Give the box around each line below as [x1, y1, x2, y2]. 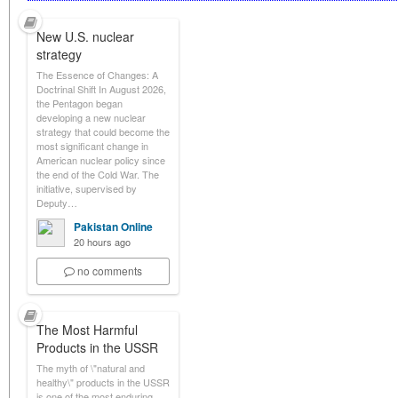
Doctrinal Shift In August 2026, [36, 82, 166, 96]
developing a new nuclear [36, 110, 146, 124]
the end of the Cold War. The [36, 167, 159, 181]
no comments [77, 263, 142, 278]
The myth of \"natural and [36, 361, 145, 375]
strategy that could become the [36, 124, 170, 139]
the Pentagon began [36, 96, 123, 110]
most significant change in [36, 139, 148, 153]
